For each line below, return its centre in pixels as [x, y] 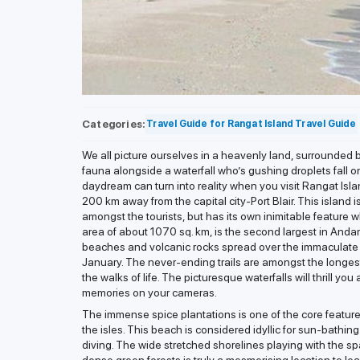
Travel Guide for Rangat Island [220, 124]
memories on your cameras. [149, 293]
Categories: [114, 124]
